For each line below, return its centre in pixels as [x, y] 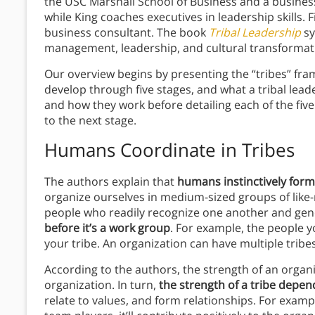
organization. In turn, [102, 285]
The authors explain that [109, 182]
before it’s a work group [107, 228]
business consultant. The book [127, 33]
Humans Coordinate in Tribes [169, 150]
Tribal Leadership [255, 33]
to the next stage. [90, 121]
